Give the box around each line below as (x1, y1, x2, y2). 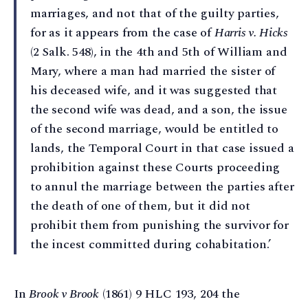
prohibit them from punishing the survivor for (30, 216, 289, 235)
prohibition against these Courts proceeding (30, 158, 280, 177)
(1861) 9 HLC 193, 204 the (99, 284, 240, 303)
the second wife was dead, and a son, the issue (30, 100, 287, 120)
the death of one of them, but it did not (30, 197, 250, 216)
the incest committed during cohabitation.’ (30, 235, 271, 254)
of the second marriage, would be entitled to (30, 120, 279, 139)
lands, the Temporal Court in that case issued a (30, 139, 294, 158)
